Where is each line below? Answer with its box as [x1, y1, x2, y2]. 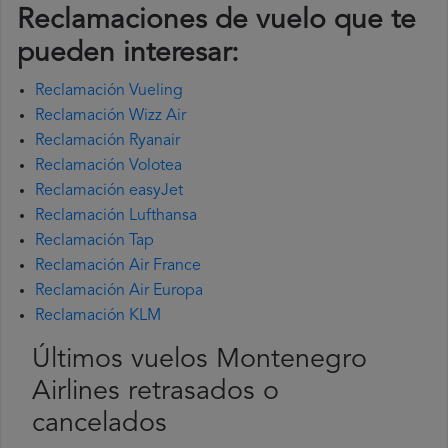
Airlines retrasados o [32, 379, 279, 407]
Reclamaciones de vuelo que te [17, 7, 416, 36]
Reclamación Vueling [35, 83, 183, 100]
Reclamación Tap [35, 233, 154, 250]
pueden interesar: [17, 40, 239, 69]
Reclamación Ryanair [35, 133, 180, 150]
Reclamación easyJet [35, 183, 183, 200]
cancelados [32, 411, 167, 439]
